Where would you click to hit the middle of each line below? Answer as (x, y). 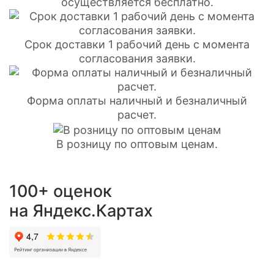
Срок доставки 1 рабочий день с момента (137, 44)
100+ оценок (61, 191)
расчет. (137, 115)
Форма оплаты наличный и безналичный (137, 101)
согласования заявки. (137, 58)
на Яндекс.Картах (81, 210)
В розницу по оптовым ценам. (137, 144)
